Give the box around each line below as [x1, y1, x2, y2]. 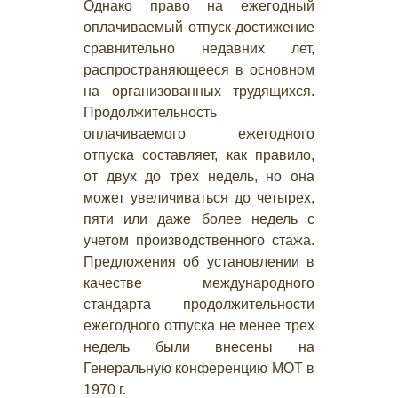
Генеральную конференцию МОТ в [84, 361, 314, 376]
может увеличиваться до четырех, [84, 190, 314, 205]
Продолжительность [84, 105, 217, 120]
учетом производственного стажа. [84, 233, 314, 248]
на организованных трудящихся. [84, 84, 314, 99]
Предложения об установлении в [84, 254, 314, 269]
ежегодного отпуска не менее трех [84, 318, 314, 333]
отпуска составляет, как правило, [84, 147, 314, 163]
